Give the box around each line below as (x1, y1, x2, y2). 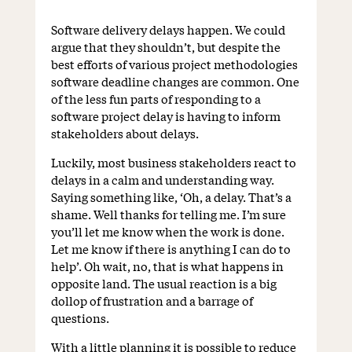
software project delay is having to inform (50, 107, 280, 125)
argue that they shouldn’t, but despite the (50, 38, 280, 56)
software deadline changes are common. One (50, 72, 299, 90)
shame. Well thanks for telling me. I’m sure (50, 205, 286, 223)
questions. (50, 309, 109, 327)
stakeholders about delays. (50, 124, 199, 142)
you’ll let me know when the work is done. (50, 222, 284, 240)
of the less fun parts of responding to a (50, 90, 261, 108)
